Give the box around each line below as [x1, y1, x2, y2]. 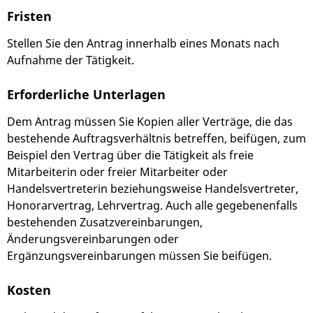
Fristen [7, 7, 52, 24]
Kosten [7, 281, 51, 298]
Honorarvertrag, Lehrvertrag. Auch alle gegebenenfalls [7, 198, 298, 214]
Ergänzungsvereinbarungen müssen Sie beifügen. [7, 248, 272, 264]
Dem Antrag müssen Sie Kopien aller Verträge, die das [7, 114, 293, 130]
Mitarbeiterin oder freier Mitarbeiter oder [7, 164, 228, 180]
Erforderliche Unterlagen [7, 85, 166, 103]
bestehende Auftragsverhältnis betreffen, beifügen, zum [7, 131, 306, 147]
